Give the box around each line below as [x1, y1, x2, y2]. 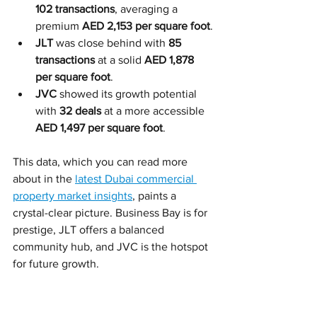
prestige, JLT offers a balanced [13, 223, 167, 236]
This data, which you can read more [13, 155, 190, 168]
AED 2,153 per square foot [82, 19, 210, 32]
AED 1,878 [144, 53, 197, 66]
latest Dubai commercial [75, 172, 197, 185]
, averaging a [115, 2, 180, 15]
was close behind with [53, 36, 168, 49]
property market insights [13, 189, 132, 202]
